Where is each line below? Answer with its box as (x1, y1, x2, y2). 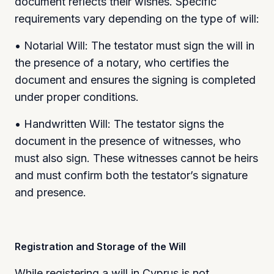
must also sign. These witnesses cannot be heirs (15, 151, 258, 165)
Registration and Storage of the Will (15, 240, 186, 253)
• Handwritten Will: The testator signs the (15, 117, 224, 130)
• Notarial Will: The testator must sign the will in (15, 39, 254, 52)
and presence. (15, 185, 86, 199)
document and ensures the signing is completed (15, 73, 256, 86)
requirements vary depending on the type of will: (15, 12, 259, 25)
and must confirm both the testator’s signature (15, 168, 248, 182)
